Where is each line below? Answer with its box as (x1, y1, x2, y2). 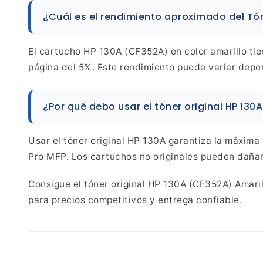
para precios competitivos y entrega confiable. (28, 194, 242, 206)
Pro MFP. (28, 151, 69, 163)
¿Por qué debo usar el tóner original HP (43, 99, 238, 113)
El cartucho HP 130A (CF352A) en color (28, 45, 208, 57)
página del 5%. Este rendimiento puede (28, 61, 206, 73)
